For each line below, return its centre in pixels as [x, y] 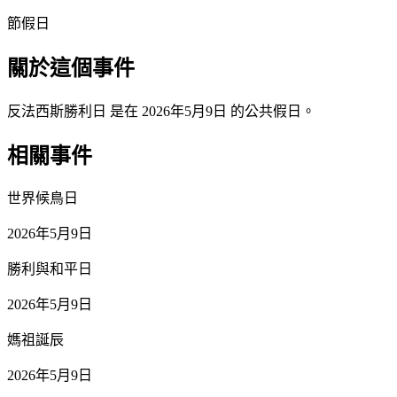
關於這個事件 [71, 68]
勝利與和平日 [50, 269]
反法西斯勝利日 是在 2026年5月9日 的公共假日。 [161, 111]
